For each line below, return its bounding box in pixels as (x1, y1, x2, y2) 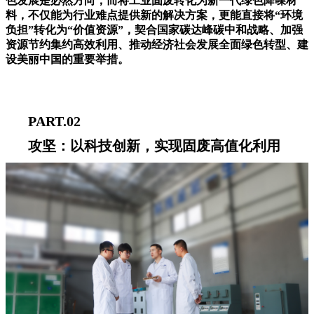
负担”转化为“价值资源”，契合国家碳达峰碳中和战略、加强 (6, 24, 303, 36)
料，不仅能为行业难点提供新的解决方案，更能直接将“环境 (6, 9, 303, 22)
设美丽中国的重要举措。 (6, 53, 129, 66)
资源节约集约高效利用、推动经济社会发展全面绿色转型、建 (6, 39, 308, 51)
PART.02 (28, 114, 81, 130)
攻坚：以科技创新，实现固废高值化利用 (28, 138, 280, 154)
